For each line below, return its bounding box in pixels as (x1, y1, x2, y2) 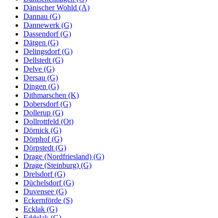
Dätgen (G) (23, 38, 58, 47)
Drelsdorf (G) (23, 169, 65, 178)
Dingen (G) (23, 82, 59, 91)
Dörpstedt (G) (23, 143, 66, 152)
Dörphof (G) (23, 134, 62, 143)
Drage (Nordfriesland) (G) (23, 152, 104, 161)
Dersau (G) (23, 73, 58, 82)
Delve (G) (23, 64, 54, 73)
